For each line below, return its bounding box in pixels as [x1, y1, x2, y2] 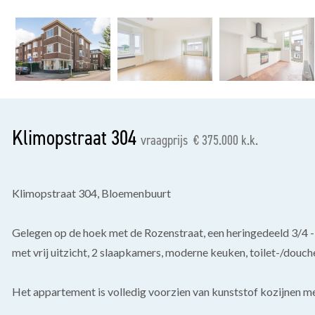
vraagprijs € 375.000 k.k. [141, 131, 258, 149]
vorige [39, 46, 98, 71]
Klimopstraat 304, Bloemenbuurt [12, 186, 171, 200]
